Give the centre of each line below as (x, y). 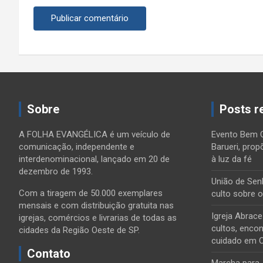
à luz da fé (231, 159)
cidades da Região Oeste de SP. (79, 230)
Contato (49, 254)
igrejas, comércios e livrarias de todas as (98, 218)
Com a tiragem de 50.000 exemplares (91, 193)
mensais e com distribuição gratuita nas (96, 205)
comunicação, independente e (77, 147)
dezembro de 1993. (56, 171)
